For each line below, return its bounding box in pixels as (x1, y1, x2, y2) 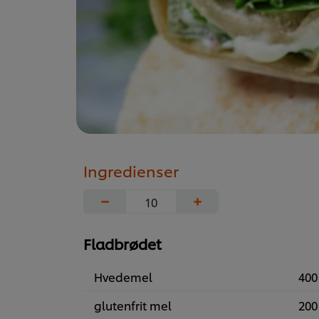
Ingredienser (83, 160, 179, 182)
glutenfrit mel (94, 297, 172, 314)
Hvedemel (94, 268, 152, 286)
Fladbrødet (83, 234, 162, 254)
